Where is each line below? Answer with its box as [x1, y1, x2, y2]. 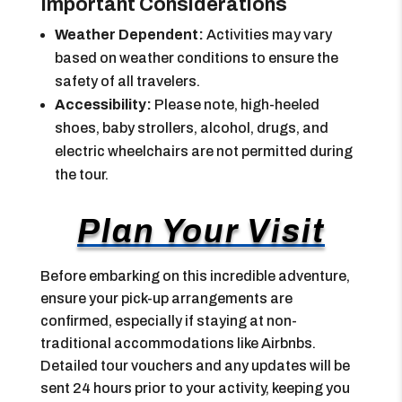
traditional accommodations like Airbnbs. [39, 336, 316, 351]
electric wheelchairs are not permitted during [54, 144, 353, 159]
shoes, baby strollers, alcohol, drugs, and [54, 120, 328, 135]
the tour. [54, 167, 109, 182]
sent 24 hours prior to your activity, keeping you [39, 380, 350, 396]
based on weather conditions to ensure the [54, 50, 338, 66]
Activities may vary [203, 27, 332, 42]
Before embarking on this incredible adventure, [39, 268, 350, 284]
